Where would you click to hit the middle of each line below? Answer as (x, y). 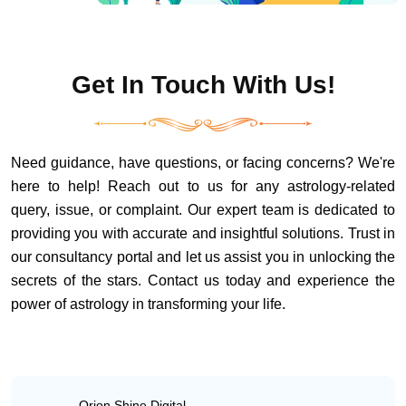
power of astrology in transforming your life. (148, 304)
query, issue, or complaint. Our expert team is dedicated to (203, 210)
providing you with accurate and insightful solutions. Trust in (203, 233)
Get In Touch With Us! (203, 85)
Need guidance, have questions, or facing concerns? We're (203, 163)
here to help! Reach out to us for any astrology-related (203, 186)
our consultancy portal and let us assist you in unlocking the (203, 257)
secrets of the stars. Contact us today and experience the (203, 280)
